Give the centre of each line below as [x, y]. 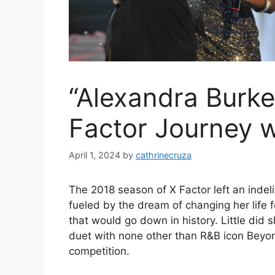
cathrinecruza [164, 155]
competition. [99, 251]
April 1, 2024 [95, 155]
